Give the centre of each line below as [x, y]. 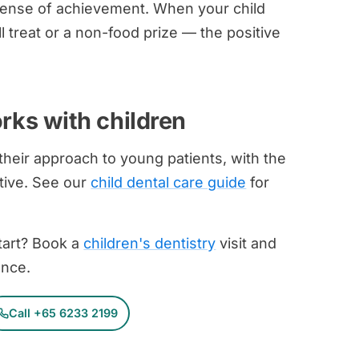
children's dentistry [150, 243]
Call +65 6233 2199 [63, 313]
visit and [246, 243]
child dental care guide [169, 182]
